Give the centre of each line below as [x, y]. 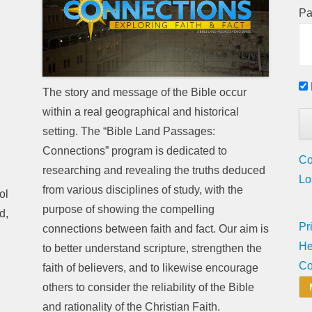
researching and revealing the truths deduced [154, 170]
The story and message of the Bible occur [145, 92]
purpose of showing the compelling [129, 209]
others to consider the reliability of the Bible [149, 287]
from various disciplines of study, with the [143, 189]
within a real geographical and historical [141, 111]
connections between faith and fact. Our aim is [156, 228]
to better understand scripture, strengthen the [153, 248]
